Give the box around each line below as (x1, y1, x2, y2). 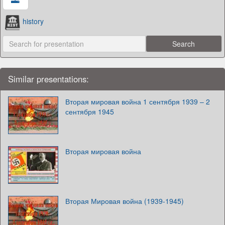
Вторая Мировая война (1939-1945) (65, 195, 184, 206)
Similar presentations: (8, 72, 89, 85)
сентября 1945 (65, 106, 114, 117)
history (22, 16, 44, 27)
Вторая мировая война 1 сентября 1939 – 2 (65, 96, 210, 106)
